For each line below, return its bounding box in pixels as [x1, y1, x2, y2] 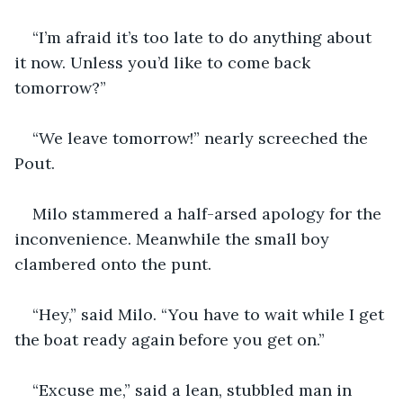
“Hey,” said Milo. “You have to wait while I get [32, 303, 389, 325]
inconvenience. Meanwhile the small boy [14, 228, 334, 249]
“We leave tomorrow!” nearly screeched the [32, 127, 372, 148]
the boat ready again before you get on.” [14, 328, 325, 350]
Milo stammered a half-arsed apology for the [32, 202, 386, 224]
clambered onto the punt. [14, 253, 216, 274]
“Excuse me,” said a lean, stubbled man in [32, 379, 356, 400]
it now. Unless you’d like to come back [14, 51, 315, 73]
